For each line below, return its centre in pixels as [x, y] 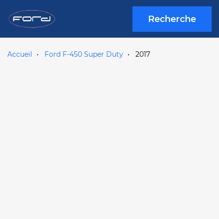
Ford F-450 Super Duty [84, 54]
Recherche [172, 19]
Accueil [20, 54]
